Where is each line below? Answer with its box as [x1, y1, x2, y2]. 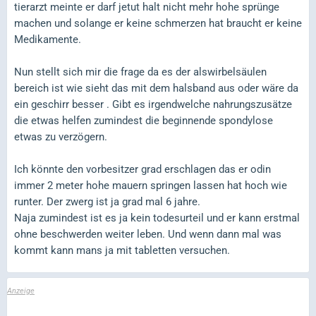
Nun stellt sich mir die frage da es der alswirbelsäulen [14, 65, 267, 78]
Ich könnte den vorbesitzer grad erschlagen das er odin [14, 162, 271, 176]
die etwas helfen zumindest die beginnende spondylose [14, 114, 273, 127]
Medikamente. [14, 32, 81, 46]
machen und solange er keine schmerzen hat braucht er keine [14, 16, 302, 30]
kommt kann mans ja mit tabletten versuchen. [14, 243, 230, 257]
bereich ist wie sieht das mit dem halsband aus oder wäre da [14, 81, 298, 95]
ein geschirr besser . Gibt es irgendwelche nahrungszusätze [14, 97, 292, 111]
